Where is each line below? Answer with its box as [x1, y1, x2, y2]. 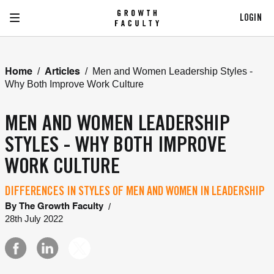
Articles [45, 67, 80, 77]
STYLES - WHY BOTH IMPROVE [5, 136, 226, 158]
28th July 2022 [5, 213, 63, 224]
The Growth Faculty [19, 202, 103, 211]
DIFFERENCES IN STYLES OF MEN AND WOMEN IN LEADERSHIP [5, 187, 265, 199]
